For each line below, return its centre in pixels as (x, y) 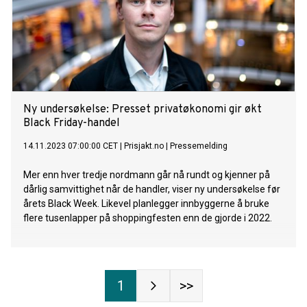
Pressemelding (199, 146)
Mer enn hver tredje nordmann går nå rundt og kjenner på (147, 175)
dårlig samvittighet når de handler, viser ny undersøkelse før (152, 189)
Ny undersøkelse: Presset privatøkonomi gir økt (143, 110)
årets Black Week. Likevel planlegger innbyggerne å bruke (146, 204)
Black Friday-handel (72, 124)
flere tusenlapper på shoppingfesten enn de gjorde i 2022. (148, 218)
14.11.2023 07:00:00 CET (71, 146)
